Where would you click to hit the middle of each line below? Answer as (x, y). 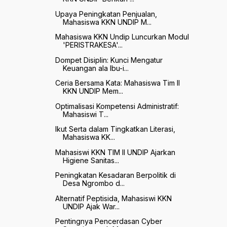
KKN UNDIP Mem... (93, 91)
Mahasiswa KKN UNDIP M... (107, 22)
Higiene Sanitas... (91, 160)
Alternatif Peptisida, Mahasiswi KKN (113, 198)
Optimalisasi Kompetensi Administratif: (117, 106)
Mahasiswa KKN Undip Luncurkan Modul (122, 37)
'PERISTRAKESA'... (92, 45)
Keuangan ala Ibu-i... (96, 68)
